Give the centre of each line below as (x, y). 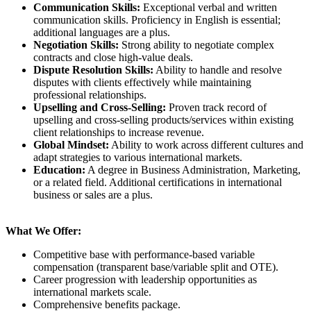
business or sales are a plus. (93, 195)
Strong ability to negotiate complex (196, 45)
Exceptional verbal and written (209, 8)
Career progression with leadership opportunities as (145, 280)
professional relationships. (90, 95)
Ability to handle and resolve (218, 70)
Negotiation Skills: (76, 45)
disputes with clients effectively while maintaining (142, 83)
